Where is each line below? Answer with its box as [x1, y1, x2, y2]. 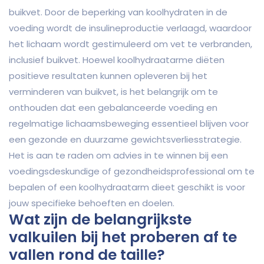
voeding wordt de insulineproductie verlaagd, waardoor [9, 22, 252, 35]
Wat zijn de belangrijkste [9, 209, 192, 230]
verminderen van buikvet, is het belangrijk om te [9, 85, 218, 98]
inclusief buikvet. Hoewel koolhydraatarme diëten [9, 54, 225, 67]
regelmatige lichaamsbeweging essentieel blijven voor [9, 117, 249, 130]
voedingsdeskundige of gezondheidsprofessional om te [9, 165, 255, 178]
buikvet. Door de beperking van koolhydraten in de [9, 6, 227, 19]
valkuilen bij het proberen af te [9, 227, 237, 248]
